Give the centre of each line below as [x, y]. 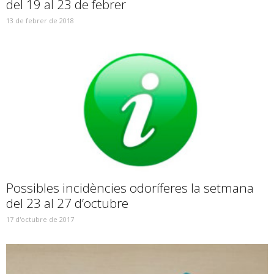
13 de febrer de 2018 [40, 20]
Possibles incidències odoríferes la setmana [130, 187]
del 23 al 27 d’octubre [67, 203]
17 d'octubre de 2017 [40, 219]
